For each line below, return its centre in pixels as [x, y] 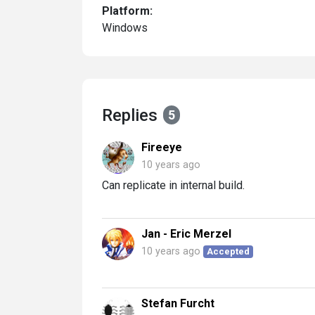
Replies [130, 115]
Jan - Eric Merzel [186, 233]
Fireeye [162, 147]
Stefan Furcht [178, 303]
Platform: [127, 11]
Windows [125, 27]
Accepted [229, 251]
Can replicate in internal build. [173, 185]
